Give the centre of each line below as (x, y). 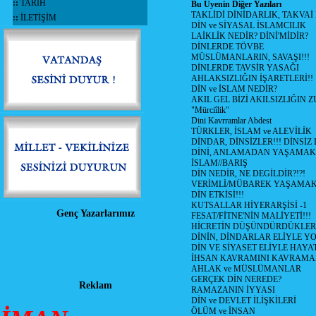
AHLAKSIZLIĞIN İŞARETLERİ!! (252, 78)
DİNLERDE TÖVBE (227, 47)
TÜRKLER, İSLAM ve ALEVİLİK (251, 131)
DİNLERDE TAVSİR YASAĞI (245, 68)
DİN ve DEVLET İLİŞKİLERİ (244, 300)
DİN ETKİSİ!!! (218, 195)
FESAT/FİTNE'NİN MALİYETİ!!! (251, 216)
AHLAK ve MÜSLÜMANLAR (246, 269)
